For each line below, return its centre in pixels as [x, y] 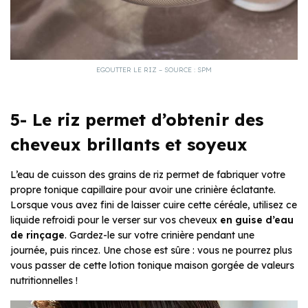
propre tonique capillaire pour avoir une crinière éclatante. [143, 189]
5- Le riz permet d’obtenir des [137, 119]
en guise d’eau [257, 220]
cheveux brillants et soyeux [129, 144]
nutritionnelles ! [44, 280]
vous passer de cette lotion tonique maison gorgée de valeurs [152, 265]
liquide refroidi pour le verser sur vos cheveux [115, 220]
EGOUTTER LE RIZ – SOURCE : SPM [154, 69]
